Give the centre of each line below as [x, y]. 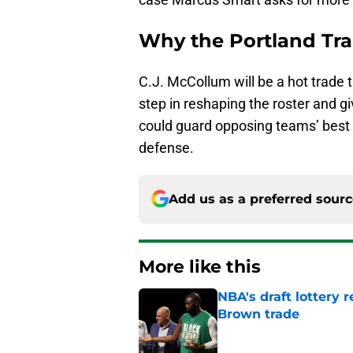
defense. [166, 147]
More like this [200, 266]
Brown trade [258, 314]
